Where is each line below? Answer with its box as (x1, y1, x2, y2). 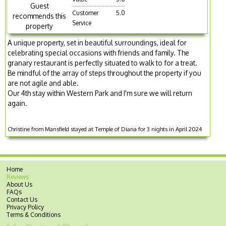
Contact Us (7, 195, 38, 203)
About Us (7, 180, 33, 188)
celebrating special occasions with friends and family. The (8, 48, 190, 57)
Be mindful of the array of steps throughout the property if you (8, 68, 202, 77)
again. (8, 98, 28, 107)
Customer (72, 9, 99, 17)
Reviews (7, 173, 29, 181)
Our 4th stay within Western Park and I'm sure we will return (8, 88, 193, 97)
